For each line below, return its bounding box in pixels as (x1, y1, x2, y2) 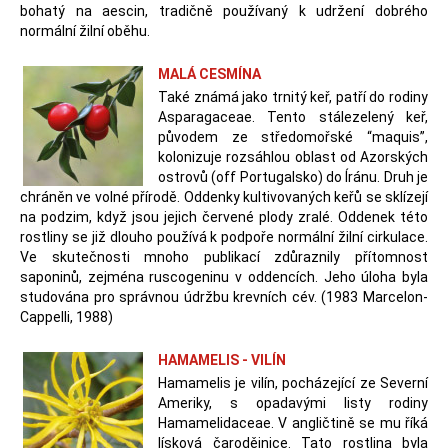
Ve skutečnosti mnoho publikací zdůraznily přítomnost (20, 249, 428, 265)
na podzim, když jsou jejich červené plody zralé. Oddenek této (20, 209, 428, 225)
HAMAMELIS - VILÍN (158, 352, 286, 368)
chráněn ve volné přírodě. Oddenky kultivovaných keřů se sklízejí (20, 189, 428, 205)
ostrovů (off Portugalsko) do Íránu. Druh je (158, 169, 428, 185)
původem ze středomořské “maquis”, (158, 129, 428, 145)
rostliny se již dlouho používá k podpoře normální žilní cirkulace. (20, 229, 428, 245)
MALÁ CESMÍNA (158, 66, 261, 82)
